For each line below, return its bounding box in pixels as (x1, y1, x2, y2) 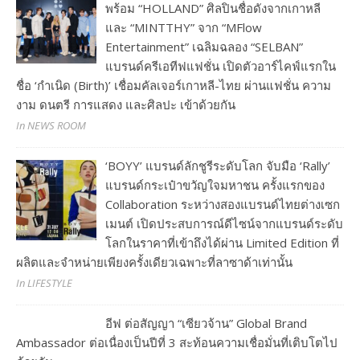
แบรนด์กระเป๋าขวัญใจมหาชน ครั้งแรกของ (105, 177, 325, 194)
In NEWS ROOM (16, 118, 86, 133)
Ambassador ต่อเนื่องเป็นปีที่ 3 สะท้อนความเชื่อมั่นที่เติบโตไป (16, 334, 337, 351)
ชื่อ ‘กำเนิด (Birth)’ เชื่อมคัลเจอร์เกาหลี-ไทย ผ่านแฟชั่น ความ (16, 77, 331, 94)
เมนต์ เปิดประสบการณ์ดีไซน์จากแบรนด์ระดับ (105, 215, 344, 232)
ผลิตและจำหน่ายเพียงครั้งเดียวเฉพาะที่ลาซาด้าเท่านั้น (16, 254, 292, 271)
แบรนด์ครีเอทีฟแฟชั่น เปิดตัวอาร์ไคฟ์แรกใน (105, 58, 337, 75)
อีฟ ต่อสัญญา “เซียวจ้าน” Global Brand (105, 315, 308, 332)
